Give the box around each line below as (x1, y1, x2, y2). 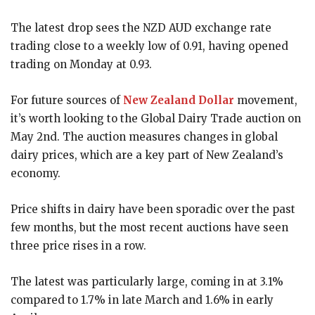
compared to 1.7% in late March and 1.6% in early (11, 292, 274, 307)
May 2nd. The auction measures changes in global (11, 129, 278, 143)
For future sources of (11, 93, 123, 107)
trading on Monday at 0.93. (11, 57, 152, 71)
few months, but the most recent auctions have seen (11, 220, 288, 234)
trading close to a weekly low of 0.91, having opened (11, 39, 288, 53)
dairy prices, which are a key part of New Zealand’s (11, 148, 283, 162)
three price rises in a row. (11, 238, 146, 252)
